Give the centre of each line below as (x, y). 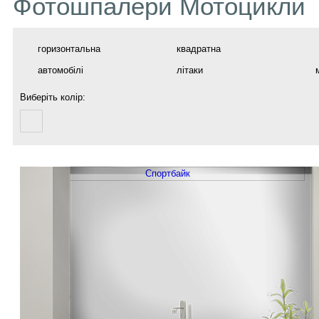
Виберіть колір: (53, 97)
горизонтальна (69, 49)
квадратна (199, 49)
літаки (190, 70)
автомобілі (61, 70)
